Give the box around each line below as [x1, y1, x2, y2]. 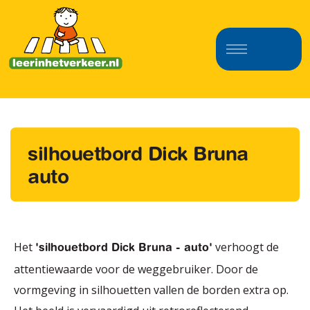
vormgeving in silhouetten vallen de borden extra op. [14, 282, 289, 298]
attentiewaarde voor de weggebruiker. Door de [14, 262, 258, 277]
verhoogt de [212, 239, 279, 255]
